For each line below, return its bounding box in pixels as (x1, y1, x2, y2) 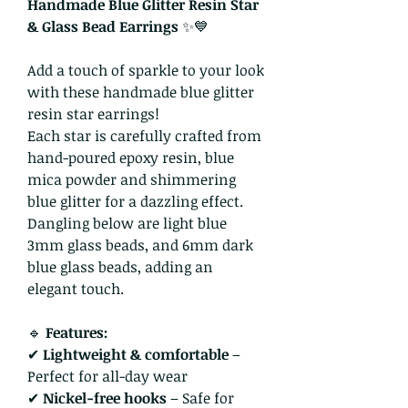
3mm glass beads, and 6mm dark (27, 235, 253, 255)
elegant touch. (27, 279, 124, 299)
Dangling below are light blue (27, 213, 227, 233)
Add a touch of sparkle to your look (27, 60, 264, 80)
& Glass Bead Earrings (27, 16, 178, 36)
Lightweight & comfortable (43, 344, 229, 364)
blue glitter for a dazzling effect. (27, 191, 243, 211)
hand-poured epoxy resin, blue (27, 148, 234, 168)
